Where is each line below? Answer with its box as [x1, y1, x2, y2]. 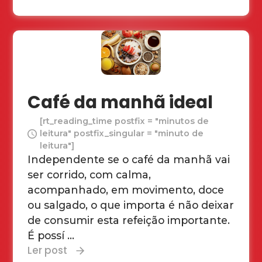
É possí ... [27, 229, 75, 242]
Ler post [27, 243, 68, 258]
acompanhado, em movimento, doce [27, 184, 225, 196]
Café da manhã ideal [27, 90, 213, 115]
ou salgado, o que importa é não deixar [27, 199, 235, 212]
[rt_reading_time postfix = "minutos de [40, 116, 209, 127]
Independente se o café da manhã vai [27, 153, 230, 166]
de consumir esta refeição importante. [27, 214, 230, 227]
